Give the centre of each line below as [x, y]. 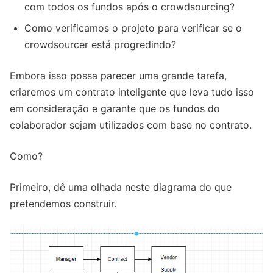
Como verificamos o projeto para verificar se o [133, 28]
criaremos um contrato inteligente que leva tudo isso [132, 92]
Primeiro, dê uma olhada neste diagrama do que [121, 187]
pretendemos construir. [63, 203]
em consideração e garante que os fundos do [115, 108]
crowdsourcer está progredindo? [100, 44]
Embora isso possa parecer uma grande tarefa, [118, 75]
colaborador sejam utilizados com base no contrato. [131, 125]
